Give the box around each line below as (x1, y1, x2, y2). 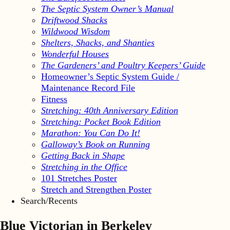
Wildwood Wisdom (41, 26, 110, 36)
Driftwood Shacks (41, 14, 107, 25)
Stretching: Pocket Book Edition (41, 116, 161, 127)
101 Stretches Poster (41, 172, 117, 183)
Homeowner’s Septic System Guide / (41, 71, 179, 82)
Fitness (41, 93, 67, 104)
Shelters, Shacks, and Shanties (41, 37, 155, 48)
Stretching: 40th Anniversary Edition (41, 105, 178, 116)
